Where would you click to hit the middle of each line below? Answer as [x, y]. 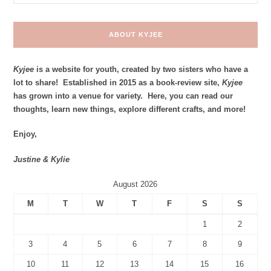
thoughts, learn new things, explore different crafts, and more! [130, 109]
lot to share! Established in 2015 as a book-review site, [117, 82]
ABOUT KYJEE [135, 34]
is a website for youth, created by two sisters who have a [141, 69]
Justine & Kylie [41, 159]
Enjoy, [25, 134]
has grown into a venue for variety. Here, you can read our [123, 96]
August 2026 [135, 184]
